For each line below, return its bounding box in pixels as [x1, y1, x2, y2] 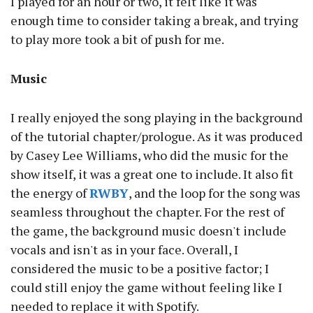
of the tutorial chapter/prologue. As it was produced [10, 128, 303, 145]
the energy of [10, 184, 89, 202]
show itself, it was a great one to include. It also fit [10, 166, 293, 183]
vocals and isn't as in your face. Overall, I [10, 241, 238, 259]
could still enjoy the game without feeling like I [10, 279, 282, 296]
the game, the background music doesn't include [10, 222, 286, 240]
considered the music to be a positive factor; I [10, 260, 269, 277]
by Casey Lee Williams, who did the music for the [10, 147, 289, 164]
